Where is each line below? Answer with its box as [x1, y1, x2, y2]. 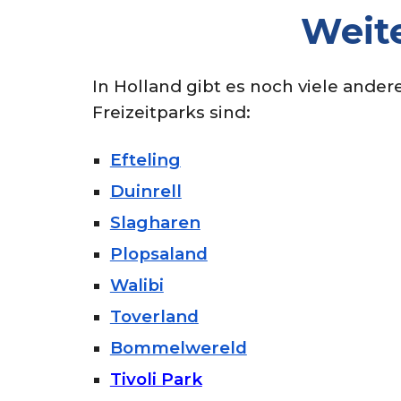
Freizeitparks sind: [91, 102, 251, 123]
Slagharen [109, 212, 200, 233]
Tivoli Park [109, 369, 202, 389]
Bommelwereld [109, 337, 247, 358]
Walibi [109, 275, 164, 295]
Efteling [109, 149, 181, 170]
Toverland [109, 306, 199, 327]
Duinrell [109, 181, 182, 201]
